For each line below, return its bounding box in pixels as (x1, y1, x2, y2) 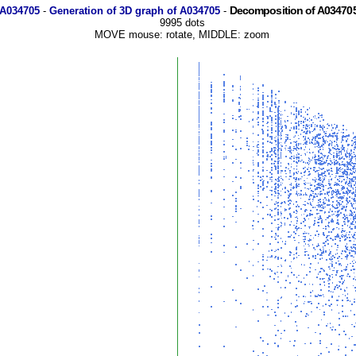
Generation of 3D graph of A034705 (48, 5, 220, 17)
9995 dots (159, 17, 205, 29)
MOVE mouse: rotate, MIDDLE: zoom (95, 29, 269, 41)
